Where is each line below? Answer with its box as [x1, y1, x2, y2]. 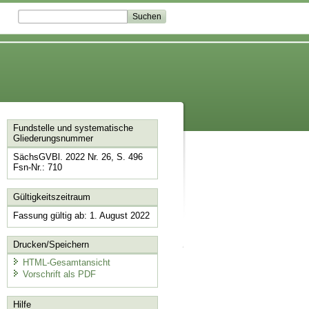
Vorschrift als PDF [22, 269, 96, 280]
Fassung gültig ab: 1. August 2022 [12, 210, 150, 221]
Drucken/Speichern [12, 239, 89, 250]
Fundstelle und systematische [12, 123, 133, 134]
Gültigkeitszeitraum [12, 191, 90, 202]
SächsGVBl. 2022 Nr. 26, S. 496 [12, 152, 143, 163]
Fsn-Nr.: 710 [12, 162, 62, 173]
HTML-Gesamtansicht [22, 257, 110, 268]
